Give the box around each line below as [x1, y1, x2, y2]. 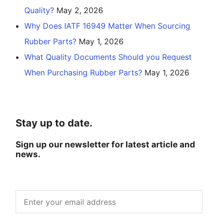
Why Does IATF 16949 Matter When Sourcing [24, 21, 190, 31]
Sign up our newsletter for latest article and [16, 139, 195, 150]
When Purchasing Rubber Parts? [24, 68, 142, 78]
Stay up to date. [16, 117, 92, 129]
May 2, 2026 [56, 5, 103, 16]
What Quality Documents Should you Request [24, 52, 192, 62]
